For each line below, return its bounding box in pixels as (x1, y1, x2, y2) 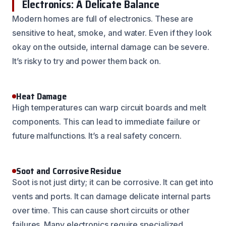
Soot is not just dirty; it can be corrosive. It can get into (12, 177, 214, 187)
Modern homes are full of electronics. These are (12, 13, 194, 24)
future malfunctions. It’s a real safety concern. (12, 130, 182, 141)
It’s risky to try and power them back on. (12, 55, 161, 66)
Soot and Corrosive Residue (16, 163, 121, 178)
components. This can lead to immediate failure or (12, 116, 201, 127)
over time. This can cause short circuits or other (12, 205, 190, 215)
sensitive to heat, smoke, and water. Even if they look (12, 27, 212, 38)
